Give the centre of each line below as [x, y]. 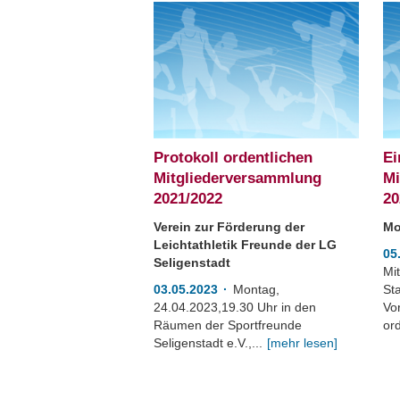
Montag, [256, 290]
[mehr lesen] [302, 343]
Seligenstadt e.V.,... [208, 343]
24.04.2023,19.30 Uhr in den [235, 308]
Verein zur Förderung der [229, 227]
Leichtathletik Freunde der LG [245, 245]
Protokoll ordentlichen [233, 158]
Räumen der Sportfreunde [228, 325]
